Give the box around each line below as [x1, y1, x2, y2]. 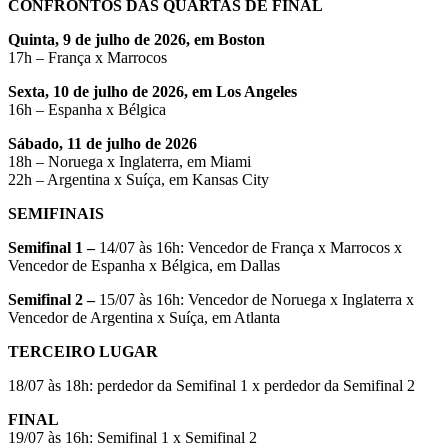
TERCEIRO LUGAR [8, 342, 158, 360]
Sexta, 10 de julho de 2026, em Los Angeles [8, 82, 297, 100]
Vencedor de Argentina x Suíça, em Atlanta [8, 308, 280, 326]
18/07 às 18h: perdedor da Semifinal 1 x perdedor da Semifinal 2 [8, 376, 415, 394]
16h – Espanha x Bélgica [8, 100, 166, 118]
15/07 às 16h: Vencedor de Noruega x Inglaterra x [95, 290, 414, 308]
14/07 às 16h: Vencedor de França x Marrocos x [95, 238, 402, 256]
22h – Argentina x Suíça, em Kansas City [8, 170, 269, 188]
